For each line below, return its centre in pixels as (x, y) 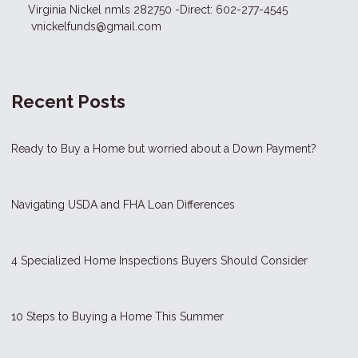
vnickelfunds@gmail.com (95, 26)
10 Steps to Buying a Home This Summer (117, 316)
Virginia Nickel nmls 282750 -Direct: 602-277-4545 (158, 9)
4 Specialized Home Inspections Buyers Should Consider (159, 260)
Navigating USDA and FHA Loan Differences (123, 204)
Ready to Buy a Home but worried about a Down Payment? (164, 148)
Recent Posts (68, 101)
